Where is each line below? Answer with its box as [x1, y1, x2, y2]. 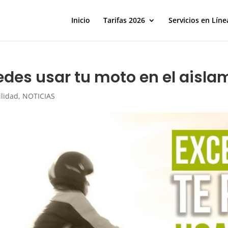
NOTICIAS [22, 91, 55, 101]
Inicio [71, 15, 90, 25]
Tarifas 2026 [103, 15, 145, 25]
